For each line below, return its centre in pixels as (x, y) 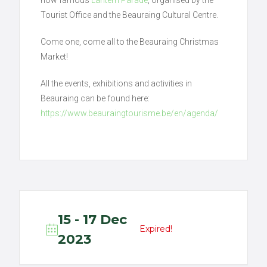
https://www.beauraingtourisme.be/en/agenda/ (130, 113)
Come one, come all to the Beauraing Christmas (130, 41)
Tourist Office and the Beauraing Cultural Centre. (130, 15)
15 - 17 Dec (93, 219)
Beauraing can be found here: (95, 98)
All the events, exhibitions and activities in (117, 83)
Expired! (156, 229)
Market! (55, 56)
